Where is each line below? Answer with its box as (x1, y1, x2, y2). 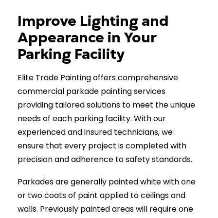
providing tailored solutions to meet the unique (18, 99, 195, 110)
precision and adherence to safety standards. (18, 154, 192, 165)
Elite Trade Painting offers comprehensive (18, 72, 178, 83)
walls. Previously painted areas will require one (18, 203, 193, 215)
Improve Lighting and (18, 11, 169, 31)
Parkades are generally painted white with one (18, 176, 196, 187)
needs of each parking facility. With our (18, 113, 166, 124)
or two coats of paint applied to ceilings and (18, 190, 185, 201)
